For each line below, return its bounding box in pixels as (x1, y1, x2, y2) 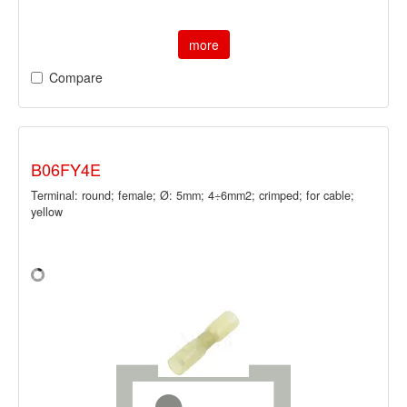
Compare (49, 67, 103, 86)
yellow (31, 203, 63, 220)
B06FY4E (31, 156, 101, 181)
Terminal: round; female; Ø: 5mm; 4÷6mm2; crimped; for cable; (31, 186, 354, 203)
